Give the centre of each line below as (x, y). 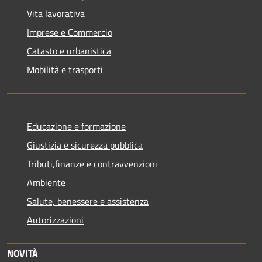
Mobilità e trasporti (65, 69)
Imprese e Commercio (70, 32)
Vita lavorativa (56, 13)
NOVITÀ (23, 253)
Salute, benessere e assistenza (88, 201)
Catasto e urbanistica (69, 51)
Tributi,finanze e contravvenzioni (92, 163)
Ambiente (46, 182)
